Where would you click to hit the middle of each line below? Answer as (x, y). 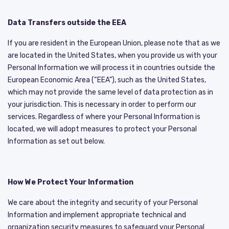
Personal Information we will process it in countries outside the (111, 67)
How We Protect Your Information (71, 182)
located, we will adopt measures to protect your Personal (102, 129)
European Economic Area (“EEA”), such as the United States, (107, 80)
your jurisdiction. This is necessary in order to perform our (102, 104)
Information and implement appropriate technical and (97, 215)
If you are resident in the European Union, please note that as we (114, 43)
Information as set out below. (56, 141)
